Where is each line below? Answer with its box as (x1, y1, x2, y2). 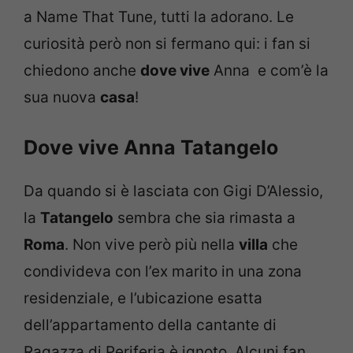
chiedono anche (24, 61, 140, 80)
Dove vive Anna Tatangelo (24, 136, 278, 160)
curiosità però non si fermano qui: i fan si (24, 34, 310, 53)
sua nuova (24, 87, 100, 106)
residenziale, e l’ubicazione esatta (24, 289, 262, 308)
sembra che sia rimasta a (113, 209, 295, 228)
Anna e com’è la (210, 61, 329, 80)
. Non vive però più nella (65, 236, 239, 255)
